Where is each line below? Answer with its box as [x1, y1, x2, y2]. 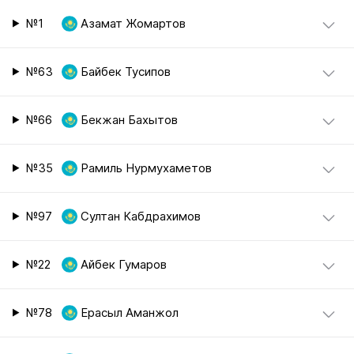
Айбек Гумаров [80, 257, 167, 272]
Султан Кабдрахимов [80, 209, 201, 224]
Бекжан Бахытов [80, 112, 178, 127]
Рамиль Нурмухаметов [80, 160, 212, 175]
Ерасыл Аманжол [80, 305, 179, 320]
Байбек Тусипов [80, 64, 171, 79]
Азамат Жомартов [80, 16, 186, 31]
